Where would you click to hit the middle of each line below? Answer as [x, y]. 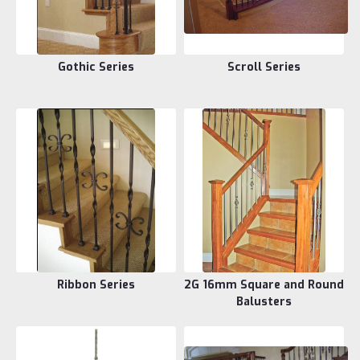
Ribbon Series [96, 284]
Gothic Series [96, 67]
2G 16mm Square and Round [264, 284]
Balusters [264, 301]
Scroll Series [264, 67]
